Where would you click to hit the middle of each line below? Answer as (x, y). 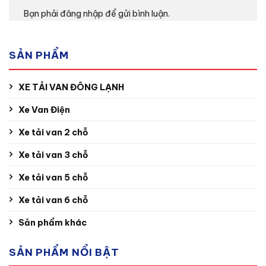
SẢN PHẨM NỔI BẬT (64, 252)
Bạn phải (42, 13)
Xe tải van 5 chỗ (53, 177)
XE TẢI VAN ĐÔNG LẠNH (71, 87)
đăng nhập (82, 13)
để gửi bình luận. (137, 13)
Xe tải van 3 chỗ (53, 155)
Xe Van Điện (44, 110)
